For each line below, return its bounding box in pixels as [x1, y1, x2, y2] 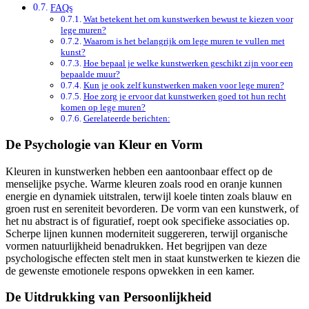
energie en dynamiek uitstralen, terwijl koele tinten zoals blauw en [6, 190, 292, 202]
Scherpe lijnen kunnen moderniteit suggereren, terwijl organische [6, 227, 288, 239]
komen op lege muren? [61, 102, 146, 113]
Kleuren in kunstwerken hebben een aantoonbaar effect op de [6, 165, 272, 177]
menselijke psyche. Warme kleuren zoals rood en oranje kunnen [6, 177, 282, 190]
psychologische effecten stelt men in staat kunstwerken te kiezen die [6, 252, 300, 264]
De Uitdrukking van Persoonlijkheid [6, 290, 212, 305]
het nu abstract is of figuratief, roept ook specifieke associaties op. [6, 215, 290, 227]
